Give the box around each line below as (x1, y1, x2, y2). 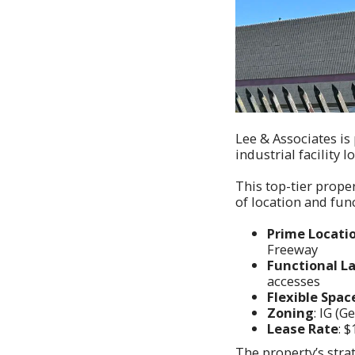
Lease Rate (267, 319, 338, 338)
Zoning (267, 303, 314, 322)
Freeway (267, 239, 318, 258)
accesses (267, 271, 320, 290)
